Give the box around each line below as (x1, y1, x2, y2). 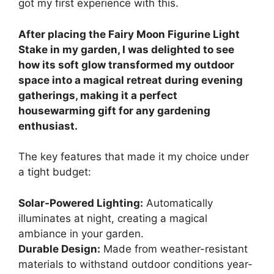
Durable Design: (18, 242, 100, 255)
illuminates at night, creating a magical (18, 212, 207, 224)
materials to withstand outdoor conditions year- (18, 257, 253, 270)
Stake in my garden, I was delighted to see (18, 43, 234, 56)
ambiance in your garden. (18, 227, 144, 240)
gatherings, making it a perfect (18, 89, 177, 102)
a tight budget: (18, 166, 91, 179)
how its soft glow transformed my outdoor (18, 58, 234, 71)
